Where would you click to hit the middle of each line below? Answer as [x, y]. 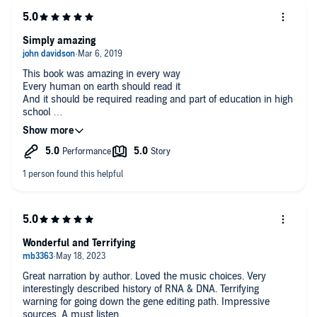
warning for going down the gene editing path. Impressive [146, 301]
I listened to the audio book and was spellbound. [126, 125]
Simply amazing [59, 40]
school [38, 112]
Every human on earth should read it [102, 86]
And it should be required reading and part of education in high [158, 99]
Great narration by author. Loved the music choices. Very [144, 276]
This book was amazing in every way [103, 74]
